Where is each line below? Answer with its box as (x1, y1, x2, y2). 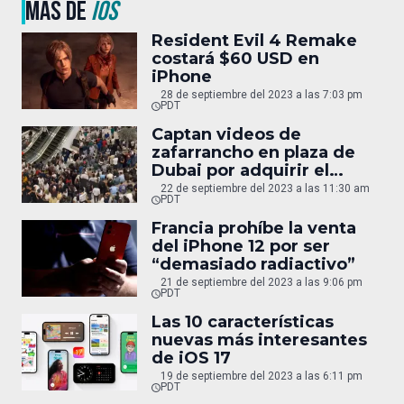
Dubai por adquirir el (151, 160, 329, 180)
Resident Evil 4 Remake (151, 30, 357, 50)
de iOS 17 (151, 347, 231, 368)
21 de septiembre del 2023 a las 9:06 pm (160, 275, 363, 289)
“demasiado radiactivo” (151, 253, 355, 274)
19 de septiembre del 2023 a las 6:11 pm (160, 369, 363, 382)
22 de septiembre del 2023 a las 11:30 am (160, 181, 370, 195)
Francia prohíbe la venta (151, 217, 356, 238)
